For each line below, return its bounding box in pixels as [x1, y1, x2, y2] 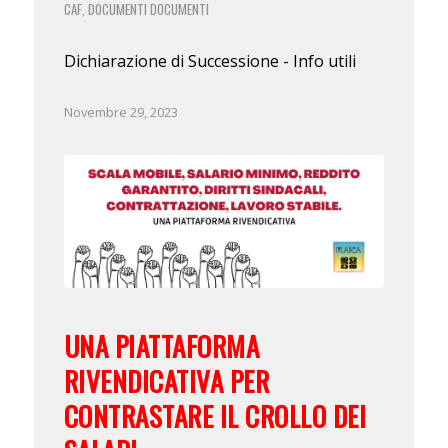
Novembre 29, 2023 [63, 102, 178, 121]
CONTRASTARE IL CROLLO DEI [63, 396, 367, 437]
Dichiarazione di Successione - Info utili [63, 49, 356, 72]
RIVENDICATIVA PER [63, 361, 270, 402]
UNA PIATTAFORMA [63, 326, 260, 367]
